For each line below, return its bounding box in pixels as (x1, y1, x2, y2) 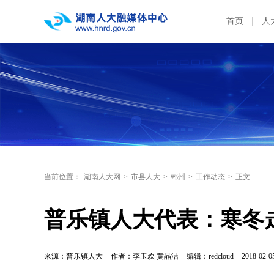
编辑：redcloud (187, 252, 235, 261)
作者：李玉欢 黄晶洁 (111, 252, 179, 261)
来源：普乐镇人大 (44, 252, 103, 261)
